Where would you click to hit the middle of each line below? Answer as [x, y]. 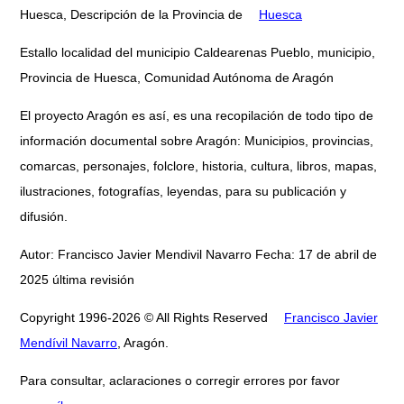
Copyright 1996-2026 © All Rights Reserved [146, 318]
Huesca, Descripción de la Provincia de [133, 15]
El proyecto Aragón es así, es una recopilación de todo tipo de [197, 116]
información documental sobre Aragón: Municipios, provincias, [197, 141]
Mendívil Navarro [69, 343]
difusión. [44, 217]
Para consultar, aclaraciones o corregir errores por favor [180, 381]
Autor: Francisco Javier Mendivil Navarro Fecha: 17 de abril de [198, 255]
